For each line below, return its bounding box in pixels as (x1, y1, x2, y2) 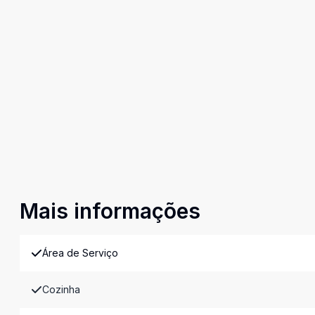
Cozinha (42, 283, 80, 296)
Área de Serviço (42, 247, 118, 259)
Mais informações (20, 198, 200, 224)
